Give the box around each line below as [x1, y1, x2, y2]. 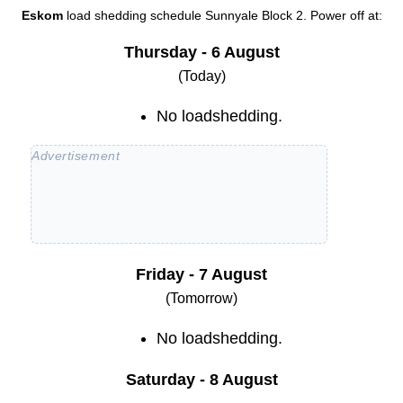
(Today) [177, 68, 226, 85]
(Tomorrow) [166, 291, 237, 307]
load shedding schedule [66, 8, 205, 23]
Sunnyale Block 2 [204, 8, 303, 23]
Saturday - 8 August [125, 371, 278, 390]
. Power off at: [302, 8, 382, 23]
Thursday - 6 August [123, 43, 280, 62]
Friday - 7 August [136, 265, 267, 284]
